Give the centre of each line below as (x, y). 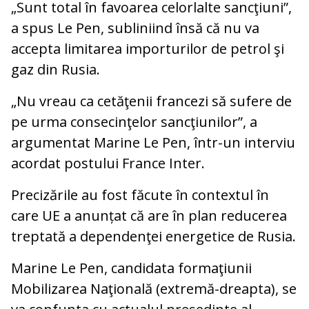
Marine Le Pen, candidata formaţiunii (131, 268)
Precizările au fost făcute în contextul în (140, 195)
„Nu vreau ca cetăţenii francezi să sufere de (151, 101)
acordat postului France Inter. (108, 163)
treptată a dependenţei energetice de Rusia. (153, 237)
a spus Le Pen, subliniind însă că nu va (135, 28)
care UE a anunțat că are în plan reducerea (149, 216)
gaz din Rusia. (56, 70)
